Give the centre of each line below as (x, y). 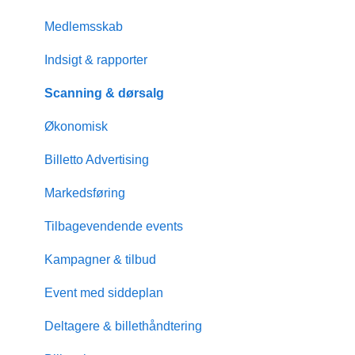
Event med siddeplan (104, 292)
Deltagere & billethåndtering (123, 326)
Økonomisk (76, 126)
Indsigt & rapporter (96, 59)
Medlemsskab (84, 26)
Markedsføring (85, 193)
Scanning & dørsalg (104, 93)
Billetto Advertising (97, 159)
